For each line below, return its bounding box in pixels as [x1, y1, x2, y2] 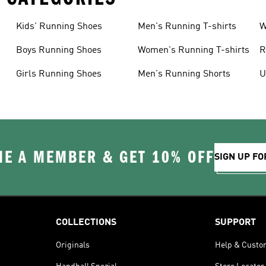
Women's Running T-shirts [137, 46, 249, 55]
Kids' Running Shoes [15, 22, 102, 31]
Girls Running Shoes [15, 69, 102, 79]
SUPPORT [215, 218, 256, 227]
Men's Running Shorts [137, 69, 230, 79]
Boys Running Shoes [15, 46, 102, 55]
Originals [55, 241, 90, 249]
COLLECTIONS [55, 218, 116, 227]
